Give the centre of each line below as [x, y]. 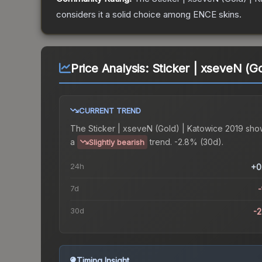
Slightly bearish [117, 142]
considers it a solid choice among [125, 15]
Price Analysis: [111, 69]
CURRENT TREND [110, 111]
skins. [229, 15]
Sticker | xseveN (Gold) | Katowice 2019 [166, 129]
